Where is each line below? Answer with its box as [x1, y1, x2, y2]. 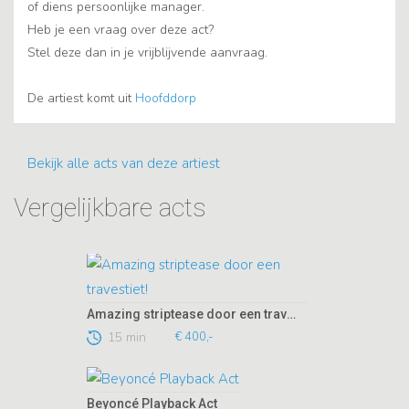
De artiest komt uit [27, 89, 135, 108]
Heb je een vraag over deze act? [27, 21, 214, 39]
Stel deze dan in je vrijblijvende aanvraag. [27, 44, 267, 62]
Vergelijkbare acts [14, 193, 206, 224]
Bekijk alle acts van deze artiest [27, 154, 220, 173]
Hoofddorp [135, 89, 196, 108]
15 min [108, 329, 147, 347]
